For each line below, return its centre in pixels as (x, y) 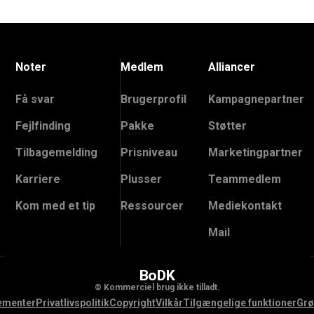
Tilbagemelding (57, 152)
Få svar (35, 99)
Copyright (132, 302)
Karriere (38, 179)
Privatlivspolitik (72, 302)
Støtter (228, 125)
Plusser (141, 179)
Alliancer (232, 67)
